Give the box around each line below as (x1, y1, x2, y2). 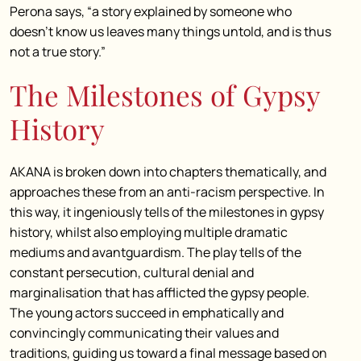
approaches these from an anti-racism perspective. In (10, 183, 325, 201)
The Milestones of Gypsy (10, 76, 320, 114)
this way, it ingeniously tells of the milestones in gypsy (10, 203, 324, 221)
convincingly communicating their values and (10, 324, 279, 342)
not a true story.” (10, 43, 106, 60)
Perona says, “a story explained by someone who (10, 2, 292, 20)
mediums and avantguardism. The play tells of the (10, 243, 301, 261)
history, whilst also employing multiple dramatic (10, 223, 288, 241)
